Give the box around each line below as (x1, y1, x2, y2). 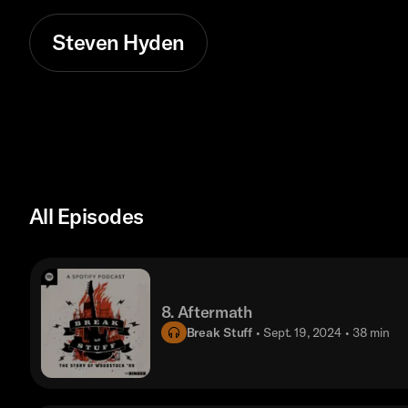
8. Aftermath (160, 301, 252, 323)
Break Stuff (186, 323, 253, 341)
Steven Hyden (52, 28, 185, 56)
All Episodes (29, 203, 144, 230)
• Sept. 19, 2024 (256, 323, 342, 341)
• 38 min (345, 323, 391, 341)
